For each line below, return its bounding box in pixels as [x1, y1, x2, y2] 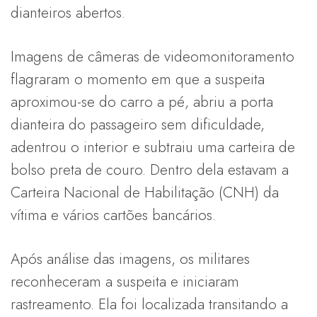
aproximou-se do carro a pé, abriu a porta [11, 91, 273, 113]
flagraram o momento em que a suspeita [11, 69, 265, 91]
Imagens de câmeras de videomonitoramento [11, 46, 294, 68]
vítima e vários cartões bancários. [11, 204, 216, 226]
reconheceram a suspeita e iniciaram [11, 271, 239, 293]
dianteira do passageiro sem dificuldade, [11, 114, 265, 136]
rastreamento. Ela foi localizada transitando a [11, 294, 288, 316]
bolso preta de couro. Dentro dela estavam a [11, 159, 289, 181]
